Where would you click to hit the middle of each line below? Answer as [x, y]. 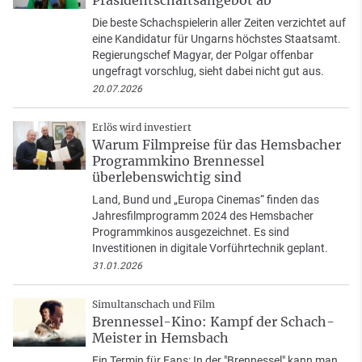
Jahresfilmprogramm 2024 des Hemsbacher [203, 216]
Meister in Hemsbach [160, 338]
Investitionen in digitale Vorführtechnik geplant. [210, 248]
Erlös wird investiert [142, 128]
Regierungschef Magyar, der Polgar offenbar [203, 55]
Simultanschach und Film [154, 305]
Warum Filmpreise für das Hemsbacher [217, 145]
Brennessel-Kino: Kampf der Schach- [213, 322]
